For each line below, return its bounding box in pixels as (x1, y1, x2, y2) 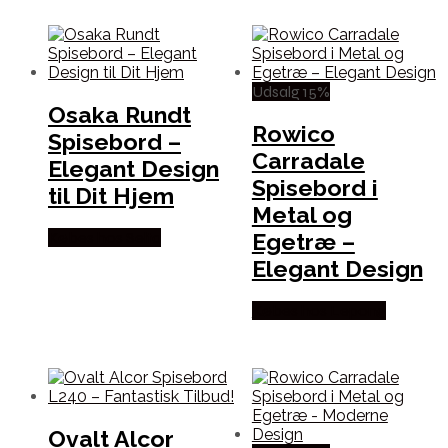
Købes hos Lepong (251, 301, 386, 321)
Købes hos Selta (48, 228, 161, 248)
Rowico (251, 119, 335, 147)
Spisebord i (251, 173, 378, 201)
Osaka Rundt (48, 100, 191, 128)
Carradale (251, 146, 365, 174)
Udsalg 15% (251, 81, 330, 101)
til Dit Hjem (48, 181, 174, 209)
